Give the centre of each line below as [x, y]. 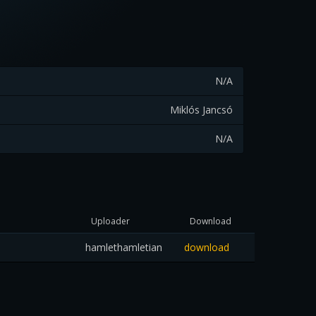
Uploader [110, 221]
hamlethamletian [124, 247]
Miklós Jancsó [201, 110]
